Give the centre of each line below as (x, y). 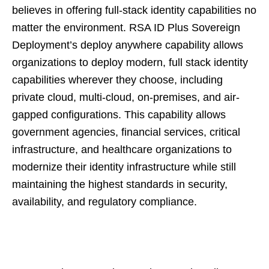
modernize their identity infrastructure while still (124, 167)
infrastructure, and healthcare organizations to (122, 150)
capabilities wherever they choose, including (117, 80)
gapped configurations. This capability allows (119, 115)
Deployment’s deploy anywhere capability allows (128, 45)
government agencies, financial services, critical (126, 132)
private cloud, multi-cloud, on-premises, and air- (126, 97)
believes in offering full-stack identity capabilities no (134, 10)
